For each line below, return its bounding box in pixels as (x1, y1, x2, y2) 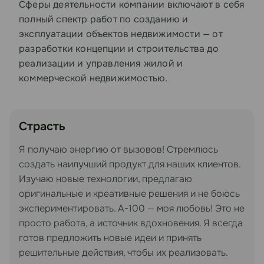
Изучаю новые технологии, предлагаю (19, 173, 192, 185)
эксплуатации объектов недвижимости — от (19, 28, 223, 40)
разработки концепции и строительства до (19, 42, 219, 55)
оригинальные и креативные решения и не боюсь (19, 187, 240, 200)
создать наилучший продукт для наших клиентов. (19, 158, 240, 170)
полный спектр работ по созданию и (19, 13, 189, 25)
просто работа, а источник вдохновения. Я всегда (19, 217, 243, 229)
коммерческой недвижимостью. (19, 72, 168, 84)
